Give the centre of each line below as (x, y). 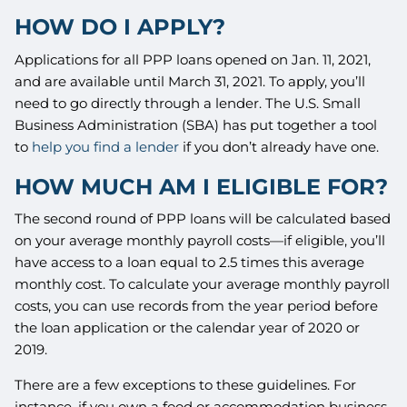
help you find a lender (106, 146)
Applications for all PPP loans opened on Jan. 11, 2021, (193, 59)
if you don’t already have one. (279, 146)
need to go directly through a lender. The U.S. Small (188, 103)
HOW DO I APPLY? (120, 27)
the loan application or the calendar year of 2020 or (188, 328)
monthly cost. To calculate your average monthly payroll (203, 284)
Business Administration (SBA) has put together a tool (196, 124)
